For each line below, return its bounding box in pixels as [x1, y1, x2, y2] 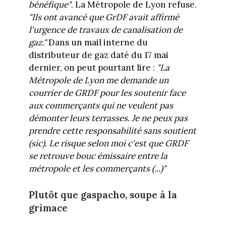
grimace [28, 201, 68, 214]
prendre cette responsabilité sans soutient [28, 125, 196, 137]
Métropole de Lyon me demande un [28, 75, 168, 86]
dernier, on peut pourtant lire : [28, 62, 157, 74]
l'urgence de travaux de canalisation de [28, 24, 183, 36]
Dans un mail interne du [48, 37, 148, 48]
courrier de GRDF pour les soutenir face [28, 87, 186, 99]
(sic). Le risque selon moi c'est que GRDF [28, 138, 188, 149]
